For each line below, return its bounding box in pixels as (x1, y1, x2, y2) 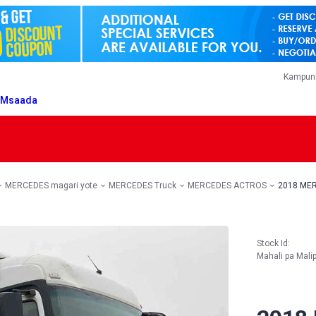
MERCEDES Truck (109, 181, 176, 190)
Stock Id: (257, 238, 290, 248)
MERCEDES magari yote (5, 181, 97, 190)
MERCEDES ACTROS (188, 181, 267, 190)
